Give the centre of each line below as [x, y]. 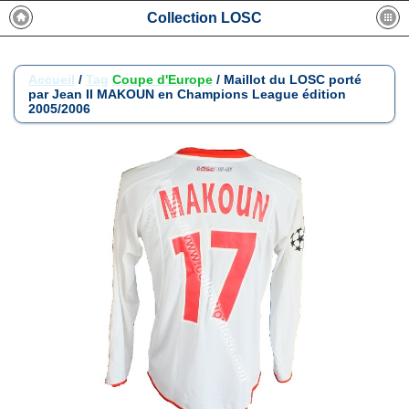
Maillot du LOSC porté [293, 79]
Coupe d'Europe [163, 79]
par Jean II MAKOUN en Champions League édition [187, 94]
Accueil [52, 79]
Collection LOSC [204, 18]
